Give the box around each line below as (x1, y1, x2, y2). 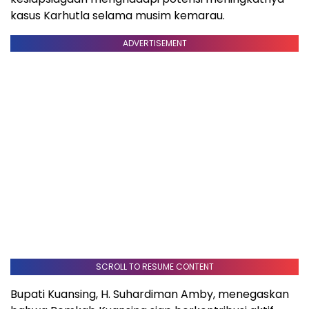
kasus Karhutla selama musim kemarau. (10, 7, 225, 23)
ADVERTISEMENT (122, 37, 187, 49)
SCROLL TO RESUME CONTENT (95, 260, 214, 272)
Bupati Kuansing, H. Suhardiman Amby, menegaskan (10, 286, 289, 302)
